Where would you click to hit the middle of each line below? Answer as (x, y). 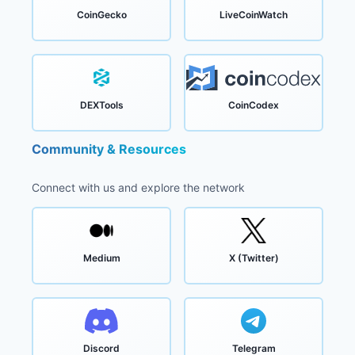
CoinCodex (254, 105)
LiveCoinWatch (254, 15)
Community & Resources (109, 149)
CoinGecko (101, 15)
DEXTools (101, 105)
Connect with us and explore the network (138, 187)
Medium (101, 258)
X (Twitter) (254, 258)
